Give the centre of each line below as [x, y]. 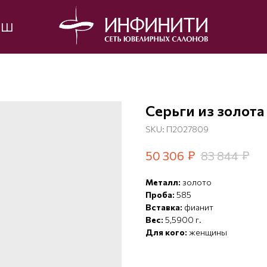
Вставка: [165, 207]
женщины [208, 232]
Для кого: [167, 232]
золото [197, 182]
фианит [199, 207]
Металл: [164, 182]
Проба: [161, 195]
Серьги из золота [205, 111]
